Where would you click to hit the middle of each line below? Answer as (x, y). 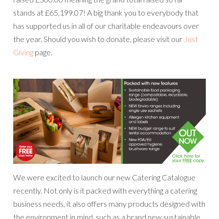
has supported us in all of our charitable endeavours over (106, 26)
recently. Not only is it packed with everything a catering (105, 191)
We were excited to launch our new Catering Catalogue (104, 177)
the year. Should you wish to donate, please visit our (99, 39)
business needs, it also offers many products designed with (109, 204)
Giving (23, 52)
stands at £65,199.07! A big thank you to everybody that (106, 13)
